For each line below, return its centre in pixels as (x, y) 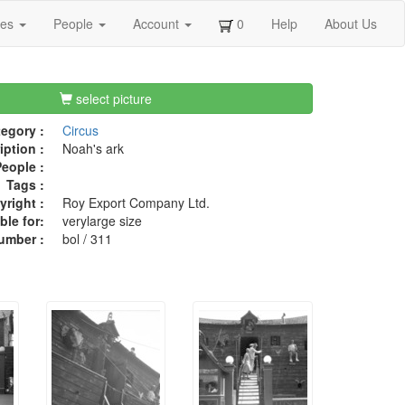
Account (158, 24)
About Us (351, 24)
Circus (80, 131)
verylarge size (102, 221)
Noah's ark (93, 149)
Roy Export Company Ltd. (136, 203)
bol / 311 (87, 239)
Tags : (25, 185)
